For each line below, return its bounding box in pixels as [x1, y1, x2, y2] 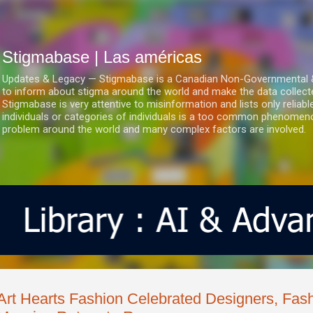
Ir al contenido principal [103, 11, 210, 24]
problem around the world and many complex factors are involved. [2, 123, 306, 136]
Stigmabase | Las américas [2, 48, 202, 66]
